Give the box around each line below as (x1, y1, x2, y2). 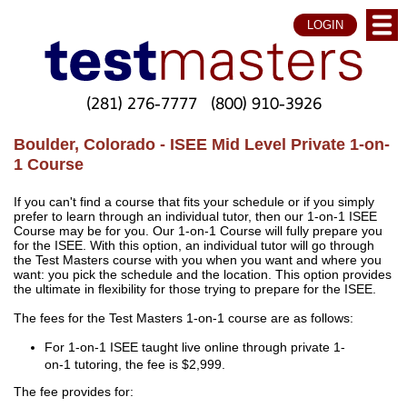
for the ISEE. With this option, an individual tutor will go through (14, 239, 374, 253)
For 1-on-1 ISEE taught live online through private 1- (45, 340, 346, 354)
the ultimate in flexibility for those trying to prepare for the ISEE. (14, 283, 376, 297)
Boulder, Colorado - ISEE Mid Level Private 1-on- (14, 134, 390, 154)
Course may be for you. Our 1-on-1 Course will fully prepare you (14, 224, 382, 239)
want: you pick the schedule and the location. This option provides (14, 268, 392, 283)
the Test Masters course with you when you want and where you (14, 253, 382, 268)
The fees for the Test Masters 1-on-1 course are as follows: (14, 312, 353, 326)
